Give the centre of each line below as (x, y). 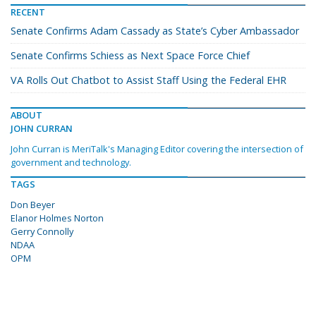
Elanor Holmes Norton (57, 218)
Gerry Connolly (42, 232)
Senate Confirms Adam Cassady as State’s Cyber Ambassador (155, 31)
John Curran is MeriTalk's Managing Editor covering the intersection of (157, 149)
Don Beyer (33, 205)
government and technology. (71, 163)
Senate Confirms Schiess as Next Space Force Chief (130, 56)
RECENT (28, 12)
